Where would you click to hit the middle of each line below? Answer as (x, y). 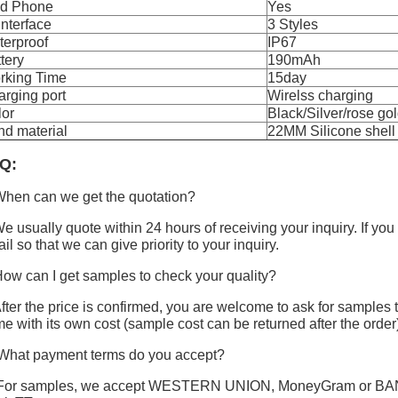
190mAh (294, 60)
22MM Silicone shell (331, 131)
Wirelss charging (320, 96)
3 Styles (293, 24)
